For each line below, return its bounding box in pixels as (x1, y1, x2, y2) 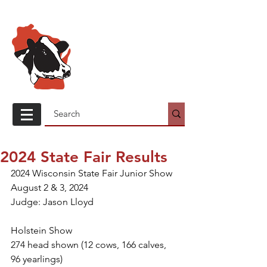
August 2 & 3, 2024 (11, 182, 88, 193)
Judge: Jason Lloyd (11, 196, 94, 207)
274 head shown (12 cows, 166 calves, (11, 239, 169, 250)
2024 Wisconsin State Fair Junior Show (11, 167, 172, 179)
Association (81, 70, 157, 88)
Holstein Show (11, 225, 72, 236)
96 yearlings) (11, 253, 63, 265)
